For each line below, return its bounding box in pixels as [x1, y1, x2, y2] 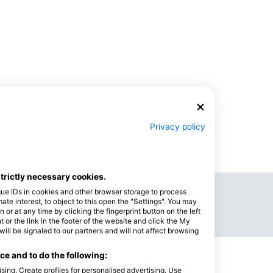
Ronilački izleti [49, 216, 112, 228]
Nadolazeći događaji [13, 181, 148, 198]
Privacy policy [150, 121, 205, 132]
